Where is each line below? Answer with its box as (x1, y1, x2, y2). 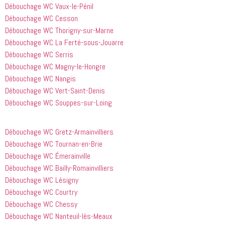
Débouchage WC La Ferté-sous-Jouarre (5, 37, 124, 48)
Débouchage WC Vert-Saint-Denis (5, 85, 105, 96)
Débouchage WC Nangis (5, 73, 76, 84)
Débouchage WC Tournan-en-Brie (5, 139, 102, 150)
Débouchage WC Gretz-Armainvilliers (5, 127, 114, 138)
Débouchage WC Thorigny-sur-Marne (5, 25, 114, 36)
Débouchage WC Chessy (5, 199, 77, 210)
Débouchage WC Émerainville (5, 151, 90, 162)
